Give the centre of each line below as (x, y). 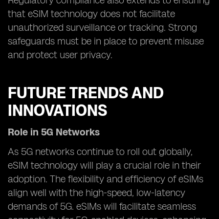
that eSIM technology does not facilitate (91, 14)
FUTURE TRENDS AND (86, 93)
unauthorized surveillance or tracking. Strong (102, 27)
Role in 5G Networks (54, 132)
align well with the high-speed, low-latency (97, 193)
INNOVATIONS (57, 110)
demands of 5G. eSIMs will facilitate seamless (102, 206)
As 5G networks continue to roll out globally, (100, 152)
